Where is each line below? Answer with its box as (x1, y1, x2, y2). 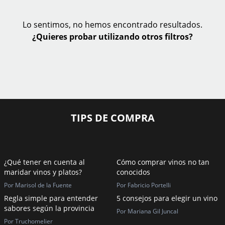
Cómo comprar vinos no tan (117, 157, 209, 167)
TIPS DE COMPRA (70, 111, 155, 125)
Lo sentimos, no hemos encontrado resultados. (23, 19, 202, 30)
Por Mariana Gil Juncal (117, 207, 178, 215)
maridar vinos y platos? (4, 167, 82, 177)
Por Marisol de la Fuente (4, 181, 72, 189)
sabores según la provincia (4, 203, 94, 213)
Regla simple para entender (4, 193, 98, 203)
